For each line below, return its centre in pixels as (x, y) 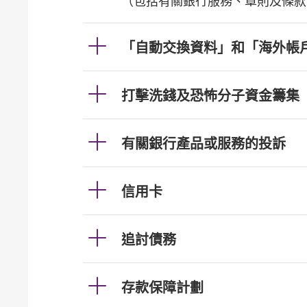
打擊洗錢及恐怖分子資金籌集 (210, 96)
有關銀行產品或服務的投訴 (204, 144)
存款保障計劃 (162, 288)
